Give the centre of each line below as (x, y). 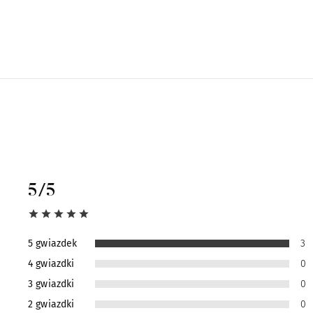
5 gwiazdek (53, 243)
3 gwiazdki (51, 284)
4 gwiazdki (51, 263)
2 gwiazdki (51, 304)
